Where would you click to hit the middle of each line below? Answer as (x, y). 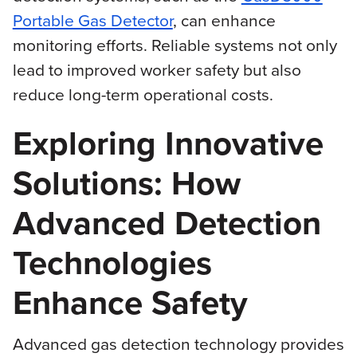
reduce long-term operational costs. (143, 95)
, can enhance (224, 21)
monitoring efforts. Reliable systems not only (175, 45)
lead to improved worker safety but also (157, 70)
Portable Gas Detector (92, 21)
